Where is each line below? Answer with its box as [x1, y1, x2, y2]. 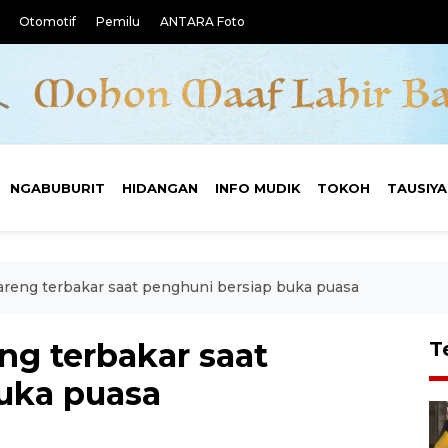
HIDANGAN [121, 180, 198, 196]
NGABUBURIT [10, 180, 106, 196]
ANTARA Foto [160, 14, 245, 29]
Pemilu [96, 14, 140, 29]
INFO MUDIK [214, 180, 301, 196]
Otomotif [19, 14, 76, 29]
